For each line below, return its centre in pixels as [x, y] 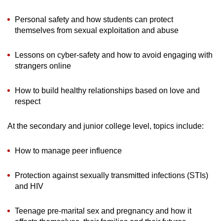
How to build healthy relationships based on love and [107, 90]
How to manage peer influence [68, 150]
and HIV [30, 186]
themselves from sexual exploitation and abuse [97, 30]
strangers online [43, 66]
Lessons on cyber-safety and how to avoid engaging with [114, 55]
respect [28, 101]
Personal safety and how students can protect [94, 19]
